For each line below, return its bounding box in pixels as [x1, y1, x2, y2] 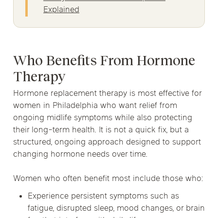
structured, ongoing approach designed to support [13, 136, 201, 148]
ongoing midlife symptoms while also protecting [13, 112, 192, 124]
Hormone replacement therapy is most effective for [13, 88, 201, 100]
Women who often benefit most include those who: [13, 173, 203, 185]
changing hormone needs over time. [13, 148, 147, 161]
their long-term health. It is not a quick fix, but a [13, 124, 189, 136]
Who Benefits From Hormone [13, 53, 195, 68]
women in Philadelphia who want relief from [13, 100, 177, 112]
